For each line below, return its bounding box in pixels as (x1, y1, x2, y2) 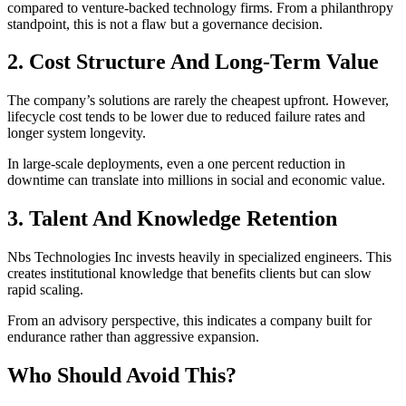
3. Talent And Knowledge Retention (7, 207, 337, 231)
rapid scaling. (7, 282, 83, 298)
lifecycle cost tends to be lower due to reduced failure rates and (7, 109, 365, 125)
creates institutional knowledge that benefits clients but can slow (7, 266, 372, 282)
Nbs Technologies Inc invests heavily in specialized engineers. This (7, 249, 391, 266)
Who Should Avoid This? (7, 363, 237, 388)
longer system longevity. (7, 125, 146, 141)
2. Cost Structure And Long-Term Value (7, 50, 379, 74)
